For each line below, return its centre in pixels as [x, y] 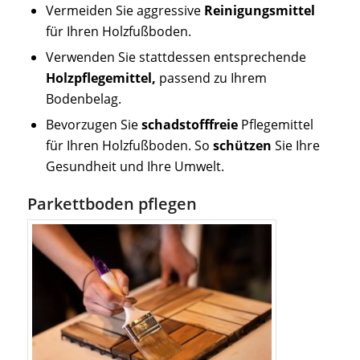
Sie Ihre [295, 145]
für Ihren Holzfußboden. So [129, 145]
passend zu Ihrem [211, 78]
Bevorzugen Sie [93, 124]
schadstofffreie [189, 124]
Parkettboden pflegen [112, 203]
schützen [242, 145]
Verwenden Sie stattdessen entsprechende [176, 57]
